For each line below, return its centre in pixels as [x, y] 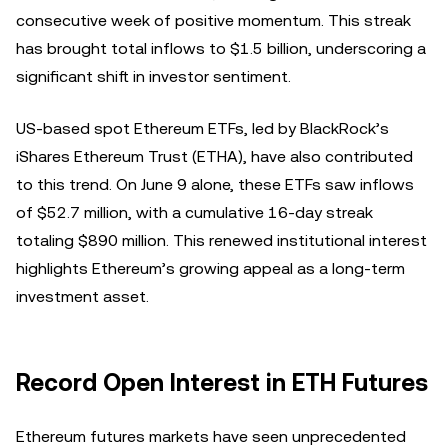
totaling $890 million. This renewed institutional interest [221, 240]
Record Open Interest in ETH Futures [222, 382]
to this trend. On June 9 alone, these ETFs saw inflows [215, 184]
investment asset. [82, 296]
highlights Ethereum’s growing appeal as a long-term [210, 268]
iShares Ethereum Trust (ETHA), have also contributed [214, 156]
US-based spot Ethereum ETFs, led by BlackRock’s [202, 128]
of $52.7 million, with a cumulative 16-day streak [194, 212]
